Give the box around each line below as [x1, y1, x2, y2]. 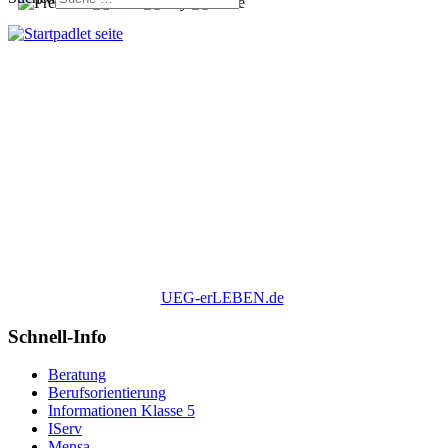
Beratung [48, 366, 106, 384]
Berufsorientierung [48, 384, 166, 402]
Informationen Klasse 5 [48, 402, 195, 420]
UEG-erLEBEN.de [160, 288, 284, 306]
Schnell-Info [8, 325, 107, 347]
